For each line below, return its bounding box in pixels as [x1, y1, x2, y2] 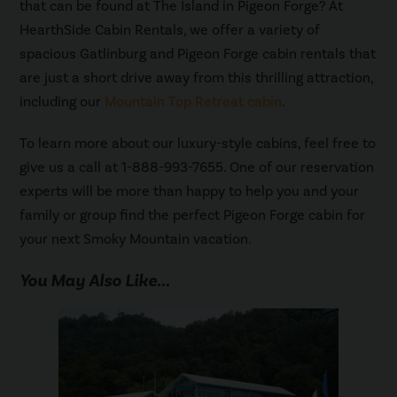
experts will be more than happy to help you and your [19, 182, 360, 200]
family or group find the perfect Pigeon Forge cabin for [19, 206, 366, 224]
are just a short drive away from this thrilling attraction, [19, 68, 374, 87]
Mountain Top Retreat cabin [105, 92, 283, 111]
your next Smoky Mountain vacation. [19, 230, 253, 248]
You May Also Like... [19, 269, 171, 292]
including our [19, 92, 105, 111]
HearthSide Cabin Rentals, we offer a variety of [19, 20, 321, 39]
